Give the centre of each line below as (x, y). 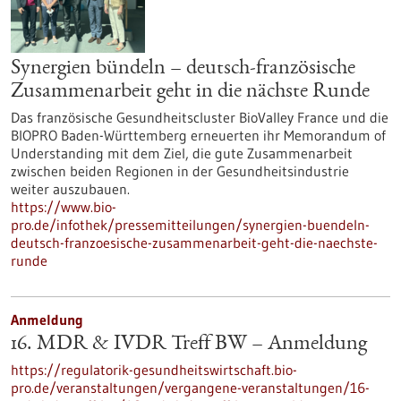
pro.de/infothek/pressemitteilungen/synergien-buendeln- (190, 225)
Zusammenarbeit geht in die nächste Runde (190, 92)
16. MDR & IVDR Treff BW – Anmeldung (189, 345)
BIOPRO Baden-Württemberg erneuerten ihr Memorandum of (198, 135)
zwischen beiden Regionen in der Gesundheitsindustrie (180, 171)
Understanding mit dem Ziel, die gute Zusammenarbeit (182, 153)
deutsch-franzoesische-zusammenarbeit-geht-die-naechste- (194, 243)
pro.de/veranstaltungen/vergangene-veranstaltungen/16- (190, 388)
